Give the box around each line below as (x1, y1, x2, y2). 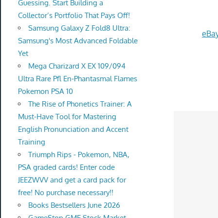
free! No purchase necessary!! (18, 188, 113, 197)
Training (18, 137, 45, 146)
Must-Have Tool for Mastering (18, 112, 116, 121)
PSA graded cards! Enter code (18, 163, 115, 172)
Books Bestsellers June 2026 (28, 200, 120, 210)
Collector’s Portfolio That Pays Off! (18, 11, 130, 20)
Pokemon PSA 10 (18, 87, 73, 96)
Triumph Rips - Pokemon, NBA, (28, 150, 129, 159)
